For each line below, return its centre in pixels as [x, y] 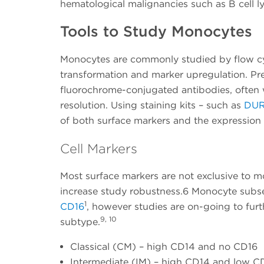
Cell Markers [99, 149]
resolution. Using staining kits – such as [152, 105]
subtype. [80, 222]
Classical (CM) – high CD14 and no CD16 [164, 247]
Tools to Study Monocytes [156, 32]
